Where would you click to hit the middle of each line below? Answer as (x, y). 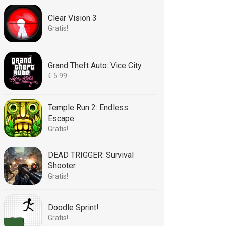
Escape (61, 118)
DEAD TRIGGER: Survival (91, 155)
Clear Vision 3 (72, 18)
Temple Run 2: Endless (88, 108)
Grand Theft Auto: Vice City (95, 65)
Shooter (62, 166)
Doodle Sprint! (73, 208)
